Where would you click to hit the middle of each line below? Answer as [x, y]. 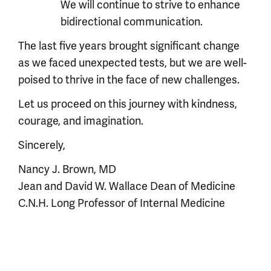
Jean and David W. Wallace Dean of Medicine [127, 186]
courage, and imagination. [81, 121]
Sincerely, [42, 145]
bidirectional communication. [132, 21]
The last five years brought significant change [129, 46]
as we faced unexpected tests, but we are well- [132, 63]
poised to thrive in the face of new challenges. [129, 80]
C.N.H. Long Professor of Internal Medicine [122, 203]
